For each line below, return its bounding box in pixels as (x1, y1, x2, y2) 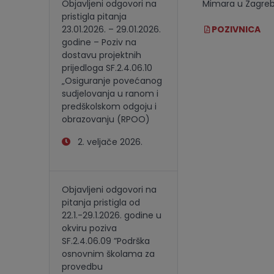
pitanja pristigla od (62, 196, 140, 209)
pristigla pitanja (62, 10, 127, 23)
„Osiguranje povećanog (62, 75, 162, 87)
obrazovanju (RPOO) (62, 113, 150, 125)
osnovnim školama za (62, 248, 155, 260)
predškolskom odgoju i (62, 100, 157, 113)
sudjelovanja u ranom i (62, 87, 158, 100)
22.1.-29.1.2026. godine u (62, 209, 161, 221)
